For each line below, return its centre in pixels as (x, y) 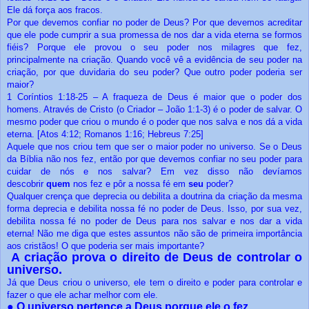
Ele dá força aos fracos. (55, 10)
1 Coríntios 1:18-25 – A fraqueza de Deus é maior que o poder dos (154, 97)
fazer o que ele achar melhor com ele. (82, 295)
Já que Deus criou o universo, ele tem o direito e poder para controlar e (154, 282)
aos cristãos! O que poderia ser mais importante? (106, 246)
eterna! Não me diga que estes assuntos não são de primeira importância (154, 233)
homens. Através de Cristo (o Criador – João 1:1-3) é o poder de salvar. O (154, 109)
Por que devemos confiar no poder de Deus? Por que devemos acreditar (154, 22)
